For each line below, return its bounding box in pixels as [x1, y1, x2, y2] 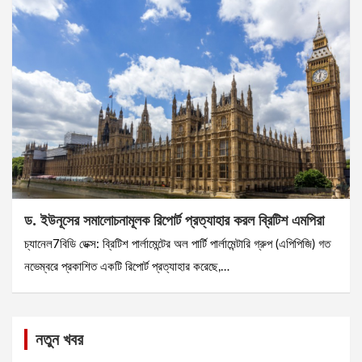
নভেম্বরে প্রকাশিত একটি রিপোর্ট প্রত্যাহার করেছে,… [24, 261, 229, 274]
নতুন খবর [36, 328, 83, 351]
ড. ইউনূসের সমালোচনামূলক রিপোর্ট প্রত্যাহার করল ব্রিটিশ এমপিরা [24, 210, 324, 230]
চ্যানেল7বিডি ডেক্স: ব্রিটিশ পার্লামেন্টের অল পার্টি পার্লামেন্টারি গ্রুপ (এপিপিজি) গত [24, 238, 330, 251]
